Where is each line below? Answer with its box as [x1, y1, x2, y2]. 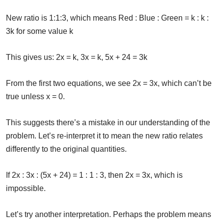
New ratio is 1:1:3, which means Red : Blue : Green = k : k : [6, 14, 209, 23]
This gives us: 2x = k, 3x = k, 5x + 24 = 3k [6, 53, 147, 62]
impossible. [6, 184, 46, 193]
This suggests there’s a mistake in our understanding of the [6, 118, 210, 127]
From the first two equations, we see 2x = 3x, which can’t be [6, 79, 212, 88]
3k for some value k [6, 27, 73, 36]
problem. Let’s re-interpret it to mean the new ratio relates [6, 132, 203, 140]
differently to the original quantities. [6, 145, 127, 154]
